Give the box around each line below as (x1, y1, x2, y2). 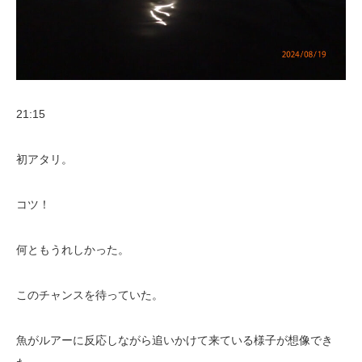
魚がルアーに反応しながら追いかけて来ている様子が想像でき (16, 334, 333, 347)
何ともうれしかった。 (16, 243, 129, 257)
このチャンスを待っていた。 (16, 288, 163, 302)
